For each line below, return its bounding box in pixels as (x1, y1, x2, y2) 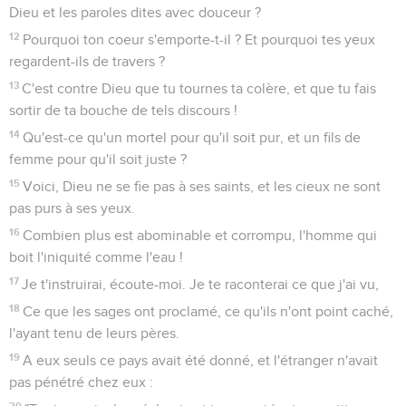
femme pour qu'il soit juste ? (9, 151, 187, 167)
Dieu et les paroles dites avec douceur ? (9, 5, 261, 20)
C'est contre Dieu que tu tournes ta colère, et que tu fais (22, 81, 377, 96)
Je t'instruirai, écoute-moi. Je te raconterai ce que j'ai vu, (22, 276, 380, 292)
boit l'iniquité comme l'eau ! (9, 249, 183, 265)
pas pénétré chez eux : (9, 374, 153, 390)
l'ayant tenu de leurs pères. (9, 325, 179, 341)
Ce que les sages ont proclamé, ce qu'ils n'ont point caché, (23, 304, 394, 319)
